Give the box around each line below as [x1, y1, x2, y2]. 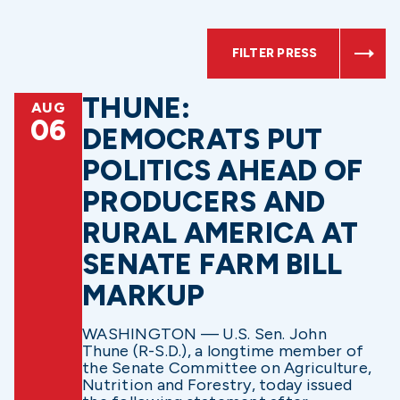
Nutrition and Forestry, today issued [82, 375, 352, 395]
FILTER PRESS [231, 46, 318, 61]
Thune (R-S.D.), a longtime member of [82, 341, 363, 361]
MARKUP [82, 279, 205, 312]
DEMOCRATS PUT [82, 122, 323, 156]
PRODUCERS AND [82, 185, 326, 219]
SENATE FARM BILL [82, 247, 342, 281]
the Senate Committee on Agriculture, [82, 358, 371, 378]
